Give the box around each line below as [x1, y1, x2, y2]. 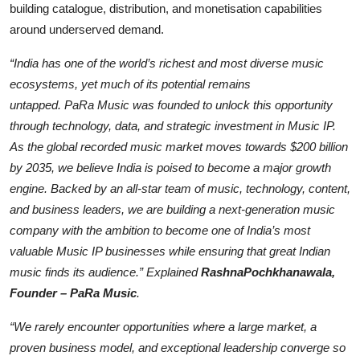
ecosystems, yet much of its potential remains [10, 77, 251, 92]
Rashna [201, 265, 243, 280]
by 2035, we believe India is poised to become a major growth [10, 161, 331, 175]
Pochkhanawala [243, 265, 332, 280]
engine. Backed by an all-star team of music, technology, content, [10, 182, 350, 196]
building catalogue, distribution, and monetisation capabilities [10, 2, 322, 16]
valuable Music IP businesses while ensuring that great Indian [10, 244, 330, 259]
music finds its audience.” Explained [10, 265, 201, 280]
